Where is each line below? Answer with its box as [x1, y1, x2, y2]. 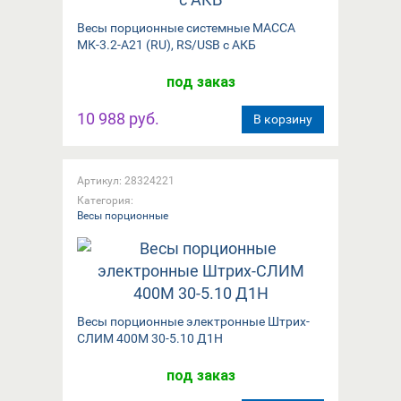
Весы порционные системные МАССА [77, 20, 295, 35]
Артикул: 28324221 [77, 174, 175, 187]
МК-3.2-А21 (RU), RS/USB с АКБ [77, 37, 256, 52]
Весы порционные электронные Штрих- [77, 313, 310, 328]
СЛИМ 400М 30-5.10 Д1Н [77, 330, 223, 346]
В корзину [253, 111, 312, 126]
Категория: [77, 193, 133, 207]
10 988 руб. [77, 108, 159, 128]
